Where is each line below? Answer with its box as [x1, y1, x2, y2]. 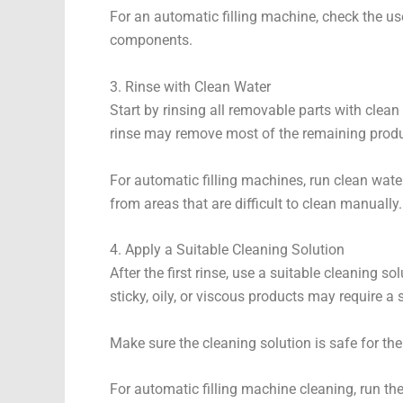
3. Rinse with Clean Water [110, 78, 271, 96]
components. [110, 31, 193, 49]
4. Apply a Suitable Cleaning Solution [110, 241, 345, 259]
